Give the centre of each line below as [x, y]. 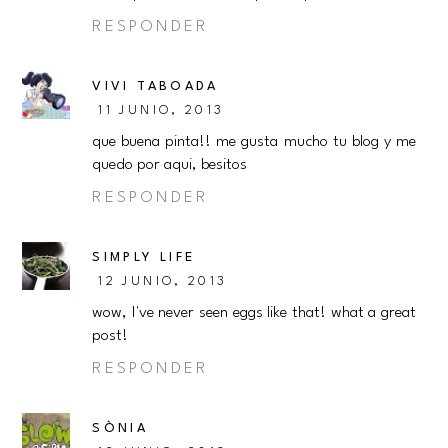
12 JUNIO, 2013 [163, 282]
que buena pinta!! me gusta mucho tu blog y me [254, 142]
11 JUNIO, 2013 [161, 111]
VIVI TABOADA [155, 87]
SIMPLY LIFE [144, 258]
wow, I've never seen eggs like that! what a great [254, 313]
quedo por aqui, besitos [170, 165]
